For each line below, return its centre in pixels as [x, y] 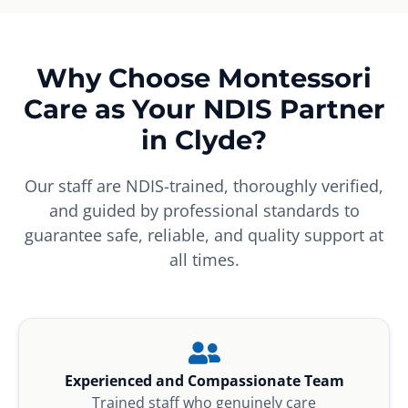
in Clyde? [204, 139]
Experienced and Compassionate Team [204, 380]
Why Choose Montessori [204, 77]
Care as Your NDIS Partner [204, 108]
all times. [204, 259]
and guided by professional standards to [204, 210]
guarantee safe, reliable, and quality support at [204, 235]
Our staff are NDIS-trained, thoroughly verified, [204, 185]
